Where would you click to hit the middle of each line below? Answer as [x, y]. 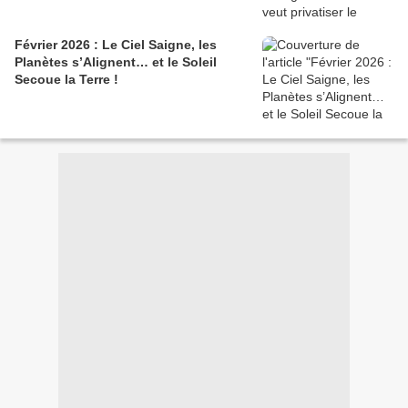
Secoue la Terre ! [66, 80]
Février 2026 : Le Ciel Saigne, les [116, 45]
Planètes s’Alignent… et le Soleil [116, 62]
